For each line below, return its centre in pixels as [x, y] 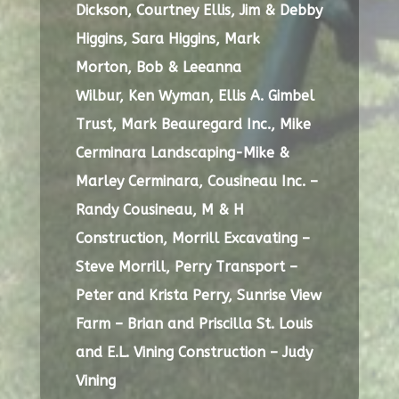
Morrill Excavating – [240, 238]
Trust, [98, 124]
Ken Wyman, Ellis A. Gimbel [221, 95]
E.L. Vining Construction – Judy [209, 352]
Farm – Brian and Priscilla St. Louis [194, 323]
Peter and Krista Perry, [156, 295]
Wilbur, [102, 95]
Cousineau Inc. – [262, 181]
